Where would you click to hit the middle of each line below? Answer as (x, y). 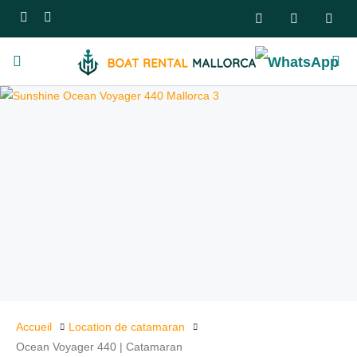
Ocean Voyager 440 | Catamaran (99, 347)
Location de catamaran (127, 327)
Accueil (34, 327)
